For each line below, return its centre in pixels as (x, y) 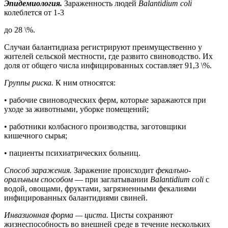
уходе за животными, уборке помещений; (76, 109)
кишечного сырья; (36, 135)
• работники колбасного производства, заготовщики (95, 126)
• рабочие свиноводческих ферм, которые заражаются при (105, 100)
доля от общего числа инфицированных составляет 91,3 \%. (108, 65)
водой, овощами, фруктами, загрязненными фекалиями (100, 188)
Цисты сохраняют (142, 215)
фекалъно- (173, 170)
